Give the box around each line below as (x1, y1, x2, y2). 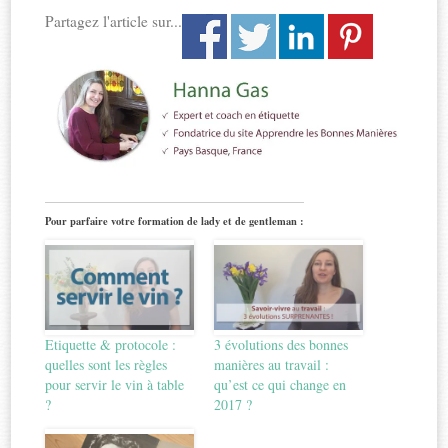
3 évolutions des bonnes (214, 334, 348, 354)
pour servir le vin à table (45, 374, 185, 394)
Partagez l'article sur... (45, 10, 183, 31)
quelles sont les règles (45, 354, 168, 374)
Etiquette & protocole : (45, 334, 177, 354)
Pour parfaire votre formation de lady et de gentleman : (45, 212, 305, 229)
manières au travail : (214, 354, 329, 374)
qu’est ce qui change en (214, 374, 346, 394)
